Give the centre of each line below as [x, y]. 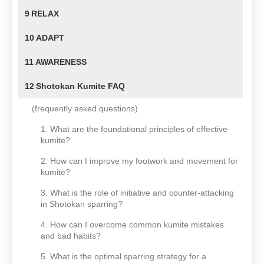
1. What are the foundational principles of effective [134, 129]
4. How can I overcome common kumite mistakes [132, 225]
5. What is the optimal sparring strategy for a [123, 257]
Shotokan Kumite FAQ [82, 86]
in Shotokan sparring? [82, 204]
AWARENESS [61, 62]
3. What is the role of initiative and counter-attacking [137, 193]
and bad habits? [71, 236]
